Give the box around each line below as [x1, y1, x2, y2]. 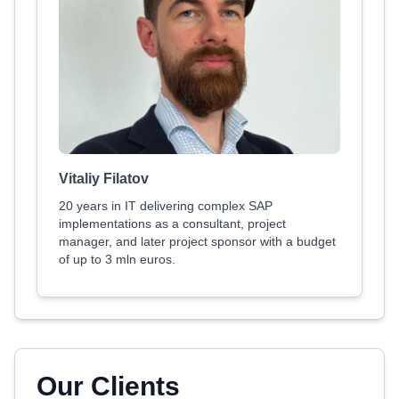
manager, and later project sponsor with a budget [59, 234, 336, 248]
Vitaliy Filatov [59, 171, 149, 186]
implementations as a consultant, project [59, 216, 286, 231]
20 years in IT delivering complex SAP [59, 199, 273, 213]
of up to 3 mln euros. [59, 252, 175, 266]
